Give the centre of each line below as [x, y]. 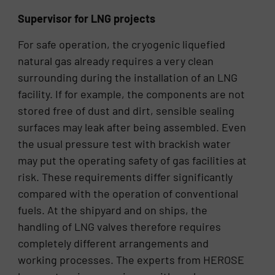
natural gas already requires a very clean [116, 60]
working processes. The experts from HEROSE [131, 259]
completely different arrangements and [114, 243]
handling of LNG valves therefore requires [120, 226]
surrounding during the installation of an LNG [128, 77]
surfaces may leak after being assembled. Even [132, 127]
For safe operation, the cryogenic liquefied [122, 44]
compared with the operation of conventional [128, 193]
